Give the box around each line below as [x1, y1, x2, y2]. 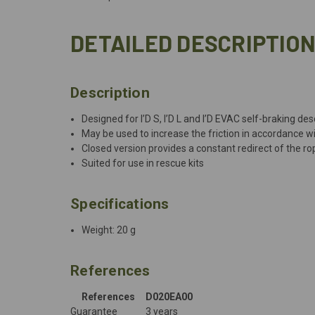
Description [70, 84, 150, 101]
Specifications [70, 195, 169, 212]
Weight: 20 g [82, 224, 136, 236]
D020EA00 [146, 290, 193, 302]
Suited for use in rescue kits [82, 157, 205, 169]
